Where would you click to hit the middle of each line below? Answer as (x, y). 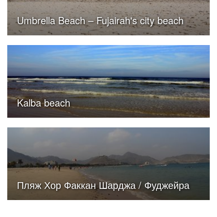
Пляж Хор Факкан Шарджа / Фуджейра (103, 185)
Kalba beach (44, 102)
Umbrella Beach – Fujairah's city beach (100, 20)
